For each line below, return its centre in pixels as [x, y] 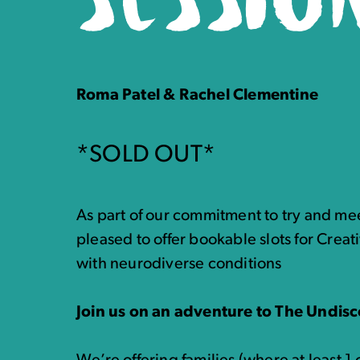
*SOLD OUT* [146, 155]
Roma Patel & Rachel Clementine [197, 96]
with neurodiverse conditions [179, 264]
